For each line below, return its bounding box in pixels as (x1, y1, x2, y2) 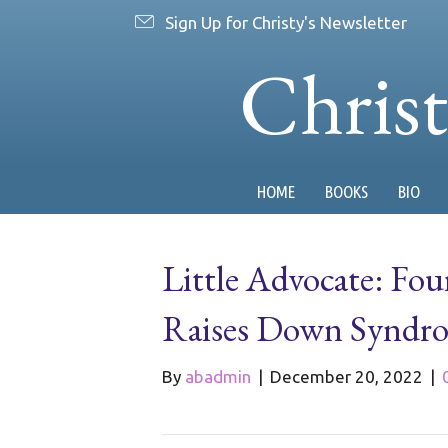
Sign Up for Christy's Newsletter (165, 12, 407, 32)
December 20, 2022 (270, 367, 423, 386)
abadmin (185, 367, 251, 386)
